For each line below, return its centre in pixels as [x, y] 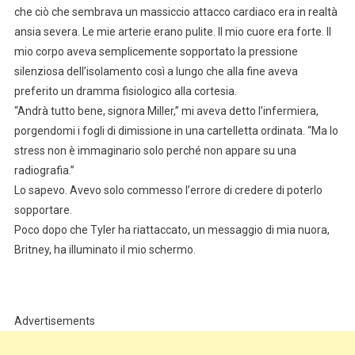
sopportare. [43, 210]
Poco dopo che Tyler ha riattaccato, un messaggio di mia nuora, [172, 229]
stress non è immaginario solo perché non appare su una [155, 150]
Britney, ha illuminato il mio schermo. [105, 249]
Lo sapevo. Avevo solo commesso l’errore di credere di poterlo [168, 190]
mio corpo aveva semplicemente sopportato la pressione [156, 51]
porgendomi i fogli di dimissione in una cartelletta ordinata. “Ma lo [176, 130]
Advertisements [54, 321]
